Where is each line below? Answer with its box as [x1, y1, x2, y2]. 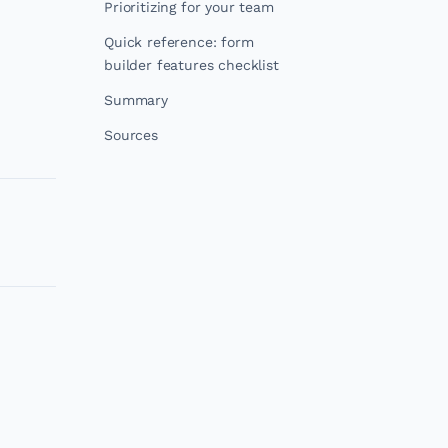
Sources [104, 127, 158, 143]
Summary [104, 92, 168, 108]
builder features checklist [104, 57, 279, 73]
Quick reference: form [104, 34, 254, 50]
